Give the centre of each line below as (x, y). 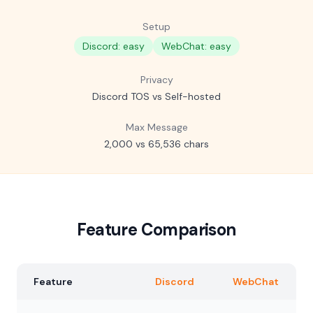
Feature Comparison (156, 230)
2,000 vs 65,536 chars (156, 144)
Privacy (156, 80)
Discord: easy (113, 46)
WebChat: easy (196, 46)
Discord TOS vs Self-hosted (156, 96)
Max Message (156, 127)
